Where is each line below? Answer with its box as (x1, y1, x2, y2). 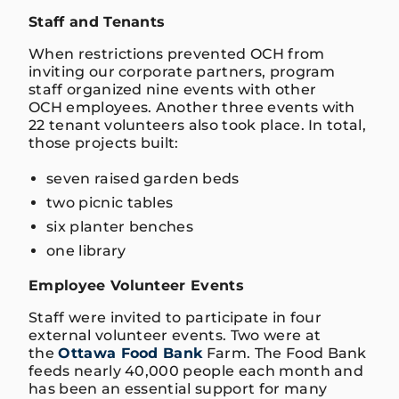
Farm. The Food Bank (202, 344, 367, 362)
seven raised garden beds (46, 169, 240, 187)
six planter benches (46, 217, 194, 235)
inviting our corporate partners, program (28, 62, 336, 80)
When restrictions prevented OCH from (28, 45, 325, 62)
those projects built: (28, 134, 179, 151)
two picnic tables (46, 193, 174, 211)
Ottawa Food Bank (58, 344, 203, 362)
